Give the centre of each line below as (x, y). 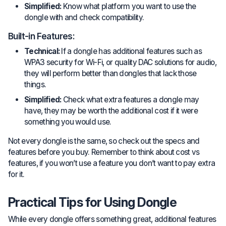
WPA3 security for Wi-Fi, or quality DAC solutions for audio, (120, 63)
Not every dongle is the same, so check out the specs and (104, 141)
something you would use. (68, 122)
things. (35, 85)
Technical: (42, 51)
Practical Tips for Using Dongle (92, 203)
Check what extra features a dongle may (130, 100)
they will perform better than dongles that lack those (110, 74)
